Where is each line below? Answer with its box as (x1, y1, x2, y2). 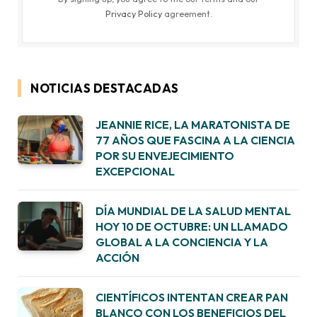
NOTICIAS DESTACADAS (30, 80, 179, 96)
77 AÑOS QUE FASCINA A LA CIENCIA (96, 132, 295, 147)
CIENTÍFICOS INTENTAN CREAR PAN (96, 289, 288, 304)
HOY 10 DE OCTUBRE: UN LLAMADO (96, 219, 288, 234)
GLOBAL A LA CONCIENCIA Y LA (96, 234, 268, 249)
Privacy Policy (105, 7, 162, 19)
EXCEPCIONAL (96, 163, 175, 178)
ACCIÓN (96, 250, 139, 265)
